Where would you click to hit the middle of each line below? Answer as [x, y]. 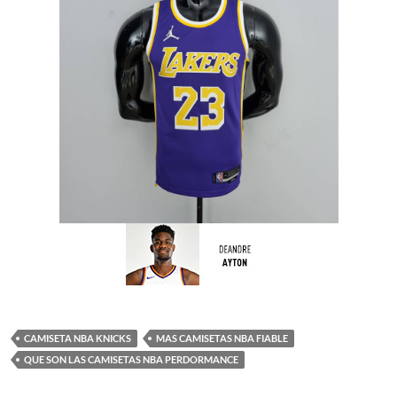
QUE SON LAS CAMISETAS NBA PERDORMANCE [131, 359]
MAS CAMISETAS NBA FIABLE [222, 338]
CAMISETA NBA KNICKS [78, 338]
